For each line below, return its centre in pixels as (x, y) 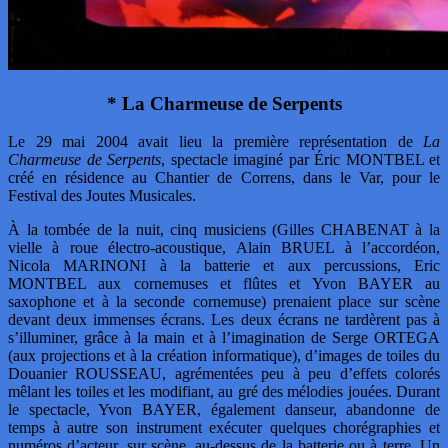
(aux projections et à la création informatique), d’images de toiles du (224, 356)
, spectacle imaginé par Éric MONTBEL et (300, 160)
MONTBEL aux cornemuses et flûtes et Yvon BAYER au (224, 284)
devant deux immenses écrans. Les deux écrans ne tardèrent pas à (224, 320)
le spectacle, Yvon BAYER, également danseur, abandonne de (224, 410)
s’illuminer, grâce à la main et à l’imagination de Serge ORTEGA (224, 338)
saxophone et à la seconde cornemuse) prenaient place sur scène (224, 302)
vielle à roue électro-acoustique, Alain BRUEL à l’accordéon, (224, 248)
